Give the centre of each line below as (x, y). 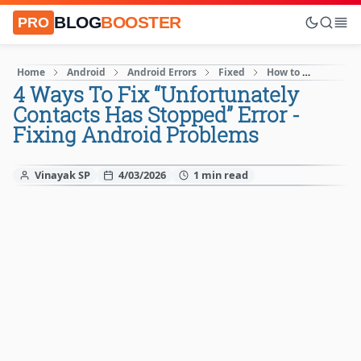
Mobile (338, 72)
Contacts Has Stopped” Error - (156, 114)
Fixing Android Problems (136, 135)
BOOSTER (141, 22)
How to (283, 72)
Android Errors (162, 72)
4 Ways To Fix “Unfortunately (156, 94)
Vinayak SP (62, 175)
